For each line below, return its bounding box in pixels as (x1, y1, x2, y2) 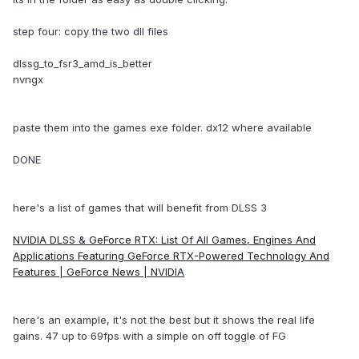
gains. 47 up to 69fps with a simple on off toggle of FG (13, 329, 286, 343)
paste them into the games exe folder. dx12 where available (13, 121, 312, 135)
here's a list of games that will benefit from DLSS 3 (13, 201, 267, 215)
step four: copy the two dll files (13, 25, 168, 38)
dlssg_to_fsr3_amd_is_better (13, 57, 152, 71)
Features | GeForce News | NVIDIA (13, 265, 184, 279)
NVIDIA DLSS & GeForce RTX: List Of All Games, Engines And (13, 233, 316, 247)
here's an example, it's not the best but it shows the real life (13, 313, 315, 327)
